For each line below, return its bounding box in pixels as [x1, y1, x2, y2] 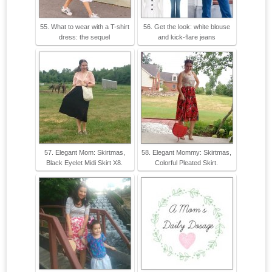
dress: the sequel [59, 33, 110, 41]
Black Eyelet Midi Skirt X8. [46, 159, 123, 167]
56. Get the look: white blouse [143, 23, 230, 31]
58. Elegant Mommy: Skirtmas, [141, 149, 231, 157]
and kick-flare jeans [157, 33, 216, 41]
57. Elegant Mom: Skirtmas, [44, 149, 125, 157]
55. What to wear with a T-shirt [39, 23, 129, 31]
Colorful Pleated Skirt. [155, 159, 218, 167]
